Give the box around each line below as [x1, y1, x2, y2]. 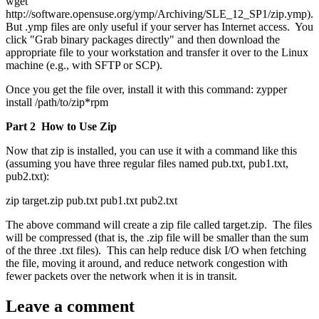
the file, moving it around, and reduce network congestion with [6, 257, 288, 270]
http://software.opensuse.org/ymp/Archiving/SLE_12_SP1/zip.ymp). [6, 8, 316, 21]
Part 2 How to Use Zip [6, 120, 117, 133]
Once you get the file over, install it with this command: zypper [6, 83, 287, 96]
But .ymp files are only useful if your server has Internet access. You [6, 21, 313, 33]
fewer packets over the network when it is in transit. [6, 270, 237, 283]
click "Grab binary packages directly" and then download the [6, 33, 280, 46]
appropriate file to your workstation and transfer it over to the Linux [6, 46, 308, 59]
